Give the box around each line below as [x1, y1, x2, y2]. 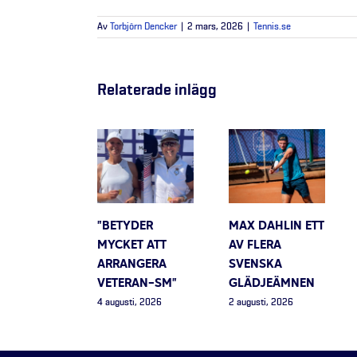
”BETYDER [97, 218, 153, 236]
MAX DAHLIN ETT [229, 218, 324, 236]
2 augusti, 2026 [229, 297, 293, 308]
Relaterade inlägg [97, 82, 217, 99]
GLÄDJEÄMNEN [229, 275, 315, 293]
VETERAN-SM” [97, 275, 177, 293]
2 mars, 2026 [187, 22, 243, 33]
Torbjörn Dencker [110, 22, 177, 33]
